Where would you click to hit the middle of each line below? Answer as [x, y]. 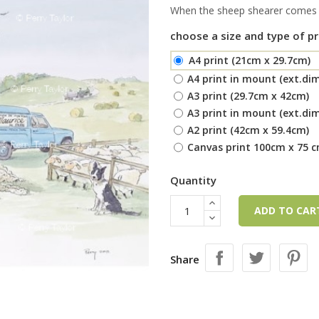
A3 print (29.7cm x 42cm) [248, 95]
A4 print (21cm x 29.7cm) [250, 60]
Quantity [193, 180]
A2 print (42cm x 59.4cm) [248, 130]
